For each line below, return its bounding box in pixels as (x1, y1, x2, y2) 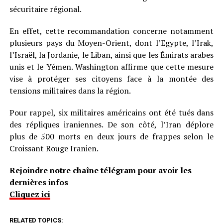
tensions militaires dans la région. (9, 85, 131, 97)
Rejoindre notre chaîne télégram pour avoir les (9, 165, 192, 176)
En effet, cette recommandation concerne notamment (9, 25, 214, 37)
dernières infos (9, 177, 68, 188)
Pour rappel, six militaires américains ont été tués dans (9, 107, 214, 118)
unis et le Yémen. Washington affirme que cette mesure (9, 61, 214, 73)
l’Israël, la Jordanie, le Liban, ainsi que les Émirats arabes (9, 49, 214, 61)
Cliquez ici (9, 189, 50, 200)
